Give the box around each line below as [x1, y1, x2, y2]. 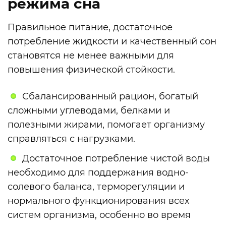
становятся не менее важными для [8, 49, 174, 61]
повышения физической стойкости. [8, 64, 175, 75]
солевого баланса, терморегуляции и [8, 181, 185, 192]
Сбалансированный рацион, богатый [20, 91, 199, 102]
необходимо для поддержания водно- [8, 166, 189, 178]
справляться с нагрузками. [8, 133, 135, 145]
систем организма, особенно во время [8, 209, 191, 220]
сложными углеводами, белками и [8, 105, 170, 117]
